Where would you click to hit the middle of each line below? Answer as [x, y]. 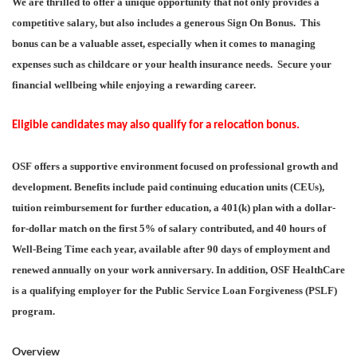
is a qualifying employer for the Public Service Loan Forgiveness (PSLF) [175, 290]
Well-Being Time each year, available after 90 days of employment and [171, 249]
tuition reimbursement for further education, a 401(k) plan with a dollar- [174, 208]
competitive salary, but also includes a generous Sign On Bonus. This [166, 23]
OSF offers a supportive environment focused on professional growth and [175, 166]
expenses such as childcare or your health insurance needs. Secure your [172, 64]
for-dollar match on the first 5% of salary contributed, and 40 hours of [169, 228]
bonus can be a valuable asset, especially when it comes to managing [164, 43]
